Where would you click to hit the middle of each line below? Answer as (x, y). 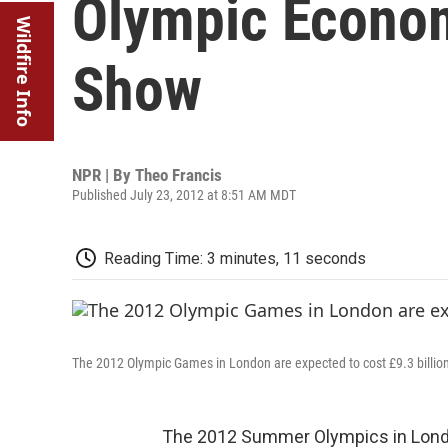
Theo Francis (178, 175)
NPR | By (103, 175)
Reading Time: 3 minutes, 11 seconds (235, 258)
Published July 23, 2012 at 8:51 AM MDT (184, 195)
